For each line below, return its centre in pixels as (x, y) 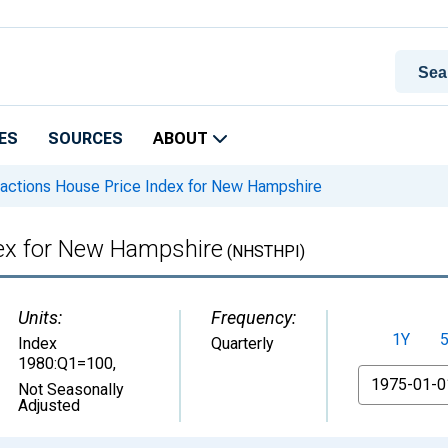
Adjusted (49, 405)
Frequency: (253, 317)
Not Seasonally (71, 389)
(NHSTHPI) (264, 251)
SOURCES (85, 138)
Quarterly (242, 343)
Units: (40, 317)
